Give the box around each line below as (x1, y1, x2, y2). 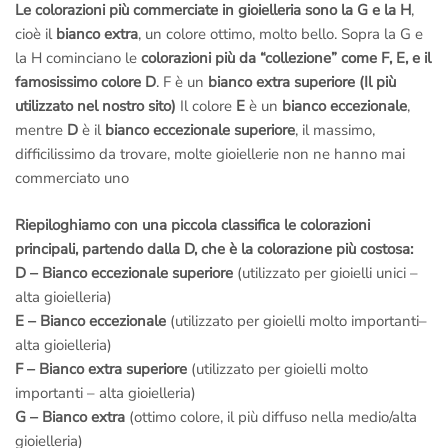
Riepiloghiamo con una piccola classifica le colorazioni (15, 214, 370, 235)
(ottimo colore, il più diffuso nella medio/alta (125, 406, 417, 427)
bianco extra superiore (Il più (204, 72, 396, 93)
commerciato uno (15, 168, 129, 189)
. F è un (156, 72, 204, 93)
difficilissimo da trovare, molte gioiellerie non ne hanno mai (15, 144, 405, 165)
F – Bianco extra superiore (15, 358, 187, 379)
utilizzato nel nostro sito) (15, 96, 176, 117)
